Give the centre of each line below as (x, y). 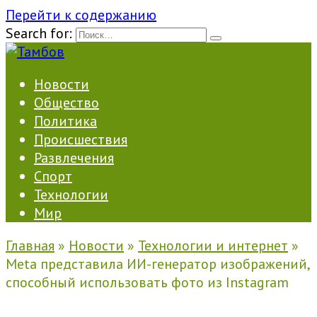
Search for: (39, 33)
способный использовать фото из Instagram (147, 282)
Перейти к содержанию (81, 15)
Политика (65, 121)
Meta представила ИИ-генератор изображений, (157, 264)
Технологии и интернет (213, 246)
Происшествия (81, 139)
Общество (67, 103)
